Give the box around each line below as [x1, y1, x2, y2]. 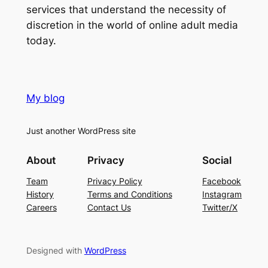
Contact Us [87, 202, 131, 213]
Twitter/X [202, 202, 238, 213]
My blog [26, 92, 65, 104]
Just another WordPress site [26, 125, 136, 136]
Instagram [202, 189, 242, 200]
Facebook [202, 176, 242, 187]
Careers [26, 202, 57, 213]
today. [26, 35, 56, 47]
